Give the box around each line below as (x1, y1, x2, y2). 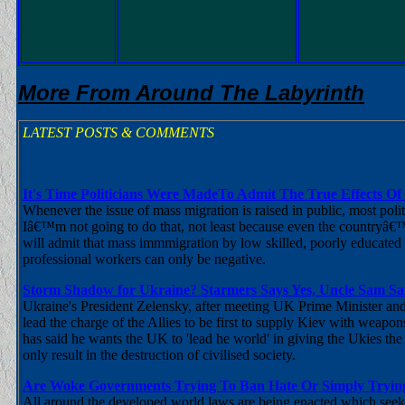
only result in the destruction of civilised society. (23, 347, 296, 363)
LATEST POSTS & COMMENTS (23, 125, 214, 140)
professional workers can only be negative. (23, 251, 266, 267)
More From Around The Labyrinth (18, 80, 364, 105)
